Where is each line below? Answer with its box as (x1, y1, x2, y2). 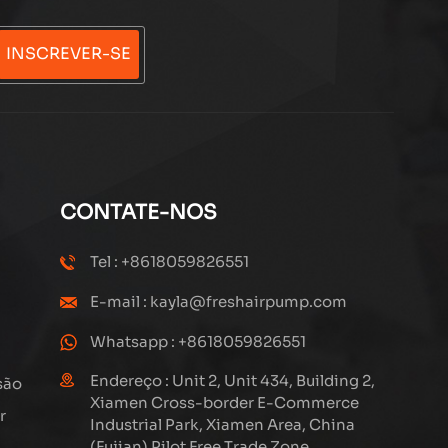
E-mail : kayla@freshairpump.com (90, 291, 348, 311)
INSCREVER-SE (6, 43, 132, 65)
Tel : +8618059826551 (90, 251, 250, 271)
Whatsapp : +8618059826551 (90, 331, 307, 351)
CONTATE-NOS (60, 199, 218, 225)
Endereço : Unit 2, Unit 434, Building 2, (90, 370, 376, 390)
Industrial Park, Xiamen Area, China (90, 414, 356, 434)
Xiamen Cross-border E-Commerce (90, 392, 360, 412)
